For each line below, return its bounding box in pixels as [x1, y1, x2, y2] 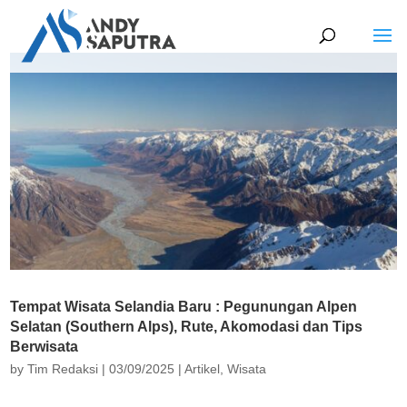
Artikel [184, 362, 221, 377]
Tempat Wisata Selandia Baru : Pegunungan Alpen [10, 299, 358, 315]
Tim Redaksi [27, 362, 99, 377]
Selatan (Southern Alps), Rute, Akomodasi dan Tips [10, 319, 363, 335]
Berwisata [10, 339, 79, 355]
